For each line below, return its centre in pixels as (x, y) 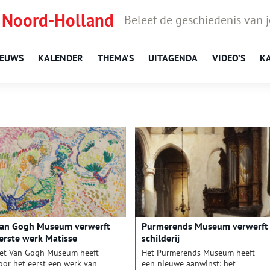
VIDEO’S (229, 58)
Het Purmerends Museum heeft (198, 253)
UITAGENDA (173, 58)
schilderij (160, 238)
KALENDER (61, 58)
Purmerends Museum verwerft (205, 226)
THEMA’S (116, 58)
